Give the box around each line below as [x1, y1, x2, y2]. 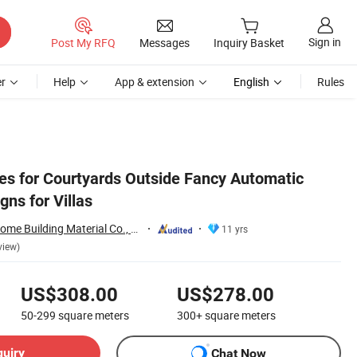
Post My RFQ [51, 34, 116, 50]
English [233, 74, 269, 89]
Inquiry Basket [214, 35, 284, 51]
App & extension [115, 74, 194, 89]
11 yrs [222, 222, 248, 235]
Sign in [308, 34, 341, 50]
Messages [139, 34, 190, 50]
